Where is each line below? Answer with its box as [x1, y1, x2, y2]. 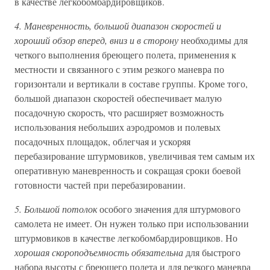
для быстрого [183, 246, 240, 259]
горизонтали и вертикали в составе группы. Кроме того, [14, 77, 248, 90]
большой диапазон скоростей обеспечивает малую [14, 92, 222, 104]
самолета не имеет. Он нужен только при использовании [14, 217, 249, 230]
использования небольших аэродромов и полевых [14, 121, 221, 133]
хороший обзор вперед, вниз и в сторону [14, 34, 178, 46]
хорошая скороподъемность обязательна [14, 246, 183, 259]
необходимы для [178, 34, 248, 46]
